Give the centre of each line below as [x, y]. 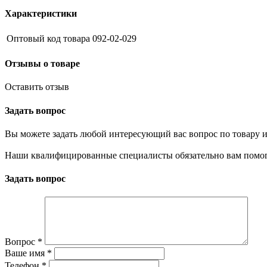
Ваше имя [26, 253]
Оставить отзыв [37, 87]
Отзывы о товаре [42, 64]
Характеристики [41, 13]
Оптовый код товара [48, 38]
